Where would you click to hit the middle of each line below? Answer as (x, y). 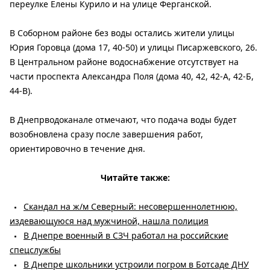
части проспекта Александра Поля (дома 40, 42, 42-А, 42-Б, (132, 77)
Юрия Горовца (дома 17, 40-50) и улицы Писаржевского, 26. (133, 48)
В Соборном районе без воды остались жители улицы (122, 33)
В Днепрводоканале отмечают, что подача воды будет (123, 120)
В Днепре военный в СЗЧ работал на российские (126, 236)
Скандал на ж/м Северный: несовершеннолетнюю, (130, 207)
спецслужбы (35, 250)
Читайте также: (135, 178)
